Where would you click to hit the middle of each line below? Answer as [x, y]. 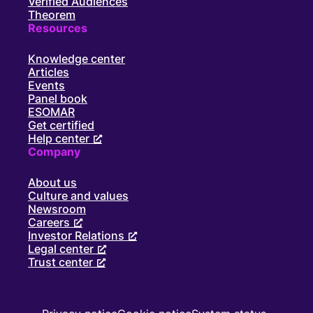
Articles [49, 72]
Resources [58, 28]
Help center [59, 138]
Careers [49, 222]
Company [54, 151]
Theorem [52, 14]
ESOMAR [51, 111]
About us [52, 182]
